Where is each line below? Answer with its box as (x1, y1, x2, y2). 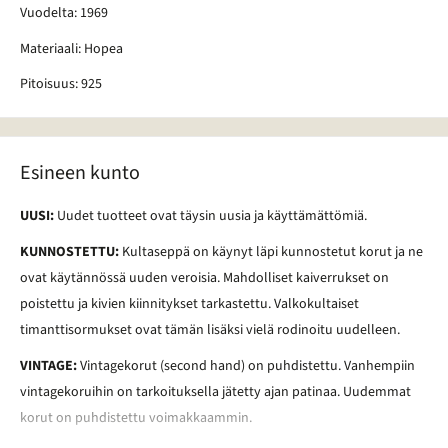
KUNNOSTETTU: (20, 242, 122, 263)
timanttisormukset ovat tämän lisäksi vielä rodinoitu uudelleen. (20, 320, 400, 341)
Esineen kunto (20, 159, 140, 188)
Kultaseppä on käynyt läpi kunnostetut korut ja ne (122, 242, 423, 263)
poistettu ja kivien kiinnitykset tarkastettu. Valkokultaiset (20, 294, 359, 315)
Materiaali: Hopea (20, 38, 123, 59)
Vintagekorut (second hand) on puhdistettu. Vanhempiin (80, 355, 415, 376)
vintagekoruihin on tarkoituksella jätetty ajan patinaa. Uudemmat (20, 381, 411, 402)
